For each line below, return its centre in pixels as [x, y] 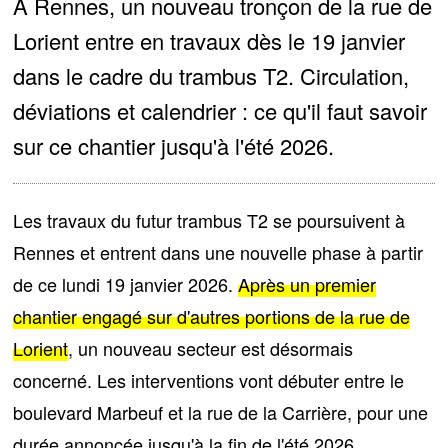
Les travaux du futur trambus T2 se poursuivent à [209, 220]
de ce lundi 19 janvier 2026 [121, 284]
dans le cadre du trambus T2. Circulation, [211, 76]
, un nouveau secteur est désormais [211, 348]
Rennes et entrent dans [109, 252]
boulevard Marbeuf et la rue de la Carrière [180, 412]
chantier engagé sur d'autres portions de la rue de [212, 316]
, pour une [388, 412]
